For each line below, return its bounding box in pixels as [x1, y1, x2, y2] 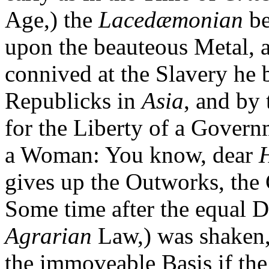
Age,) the [5, 7, 98, 33]
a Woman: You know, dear [5, 142, 259, 168]
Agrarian [5, 223, 92, 249]
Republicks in [5, 88, 142, 114]
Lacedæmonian [98, 7, 243, 33]
